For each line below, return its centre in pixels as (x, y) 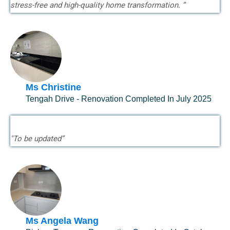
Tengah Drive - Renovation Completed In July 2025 (119, 99)
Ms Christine (53, 87)
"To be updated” (37, 139)
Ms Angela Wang (62, 221)
